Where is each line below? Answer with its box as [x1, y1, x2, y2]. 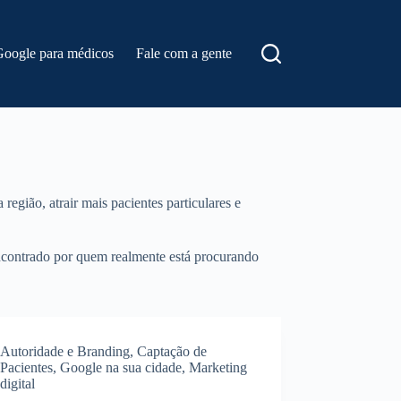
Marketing [189, 360, 248, 375]
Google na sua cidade [60, 360, 183, 375]
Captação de [137, 344, 208, 359]
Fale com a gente [136, 46, 233, 61]
